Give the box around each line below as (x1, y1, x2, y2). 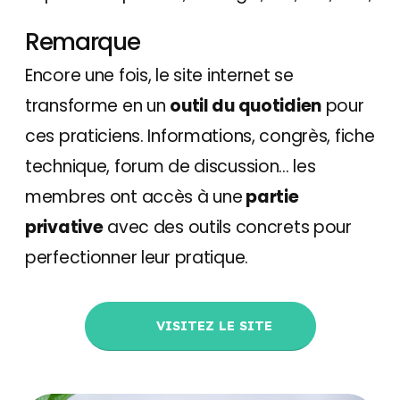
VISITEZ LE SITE (151, 317, 272, 334)
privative (25, 214, 104, 239)
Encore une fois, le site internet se (25, 62, 294, 87)
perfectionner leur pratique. (25, 245, 249, 270)
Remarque (25, 24, 140, 58)
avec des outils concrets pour (103, 214, 352, 239)
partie (242, 184, 299, 209)
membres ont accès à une (25, 184, 243, 209)
